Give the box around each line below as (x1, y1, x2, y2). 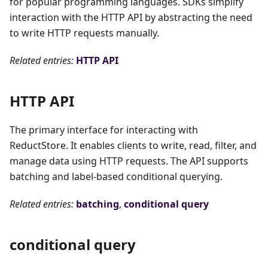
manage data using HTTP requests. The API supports (10, 154, 248, 168)
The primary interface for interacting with (10, 123, 198, 137)
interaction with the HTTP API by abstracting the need (10, 11, 252, 25)
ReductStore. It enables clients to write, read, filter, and (10, 139, 257, 153)
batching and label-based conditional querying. (10, 170, 223, 184)
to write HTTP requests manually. (10, 26, 159, 40)
